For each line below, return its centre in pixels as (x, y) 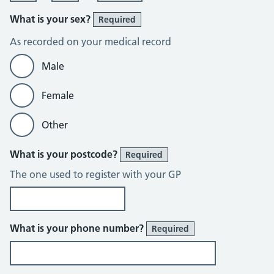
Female (58, 95)
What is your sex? (51, 19)
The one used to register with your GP (95, 174)
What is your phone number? (78, 228)
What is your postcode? (65, 154)
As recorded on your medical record (91, 42)
